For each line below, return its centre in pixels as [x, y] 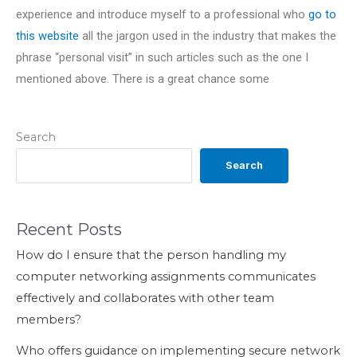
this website [47, 36]
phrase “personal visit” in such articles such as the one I [162, 58]
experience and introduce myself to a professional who [162, 15]
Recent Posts [69, 230]
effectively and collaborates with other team [145, 298]
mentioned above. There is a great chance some [143, 79]
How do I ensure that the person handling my [151, 255]
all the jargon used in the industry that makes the [208, 36]
